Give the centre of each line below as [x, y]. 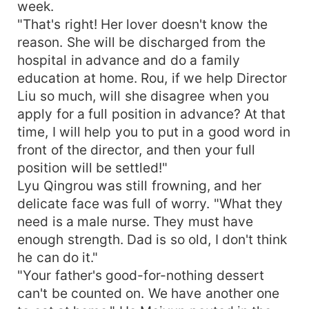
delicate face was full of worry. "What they [150, 203]
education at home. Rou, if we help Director [152, 78]
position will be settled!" [93, 167]
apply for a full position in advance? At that [152, 113]
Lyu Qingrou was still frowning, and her [139, 185]
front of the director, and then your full [137, 149]
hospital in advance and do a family [129, 60]
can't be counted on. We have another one [149, 293]
